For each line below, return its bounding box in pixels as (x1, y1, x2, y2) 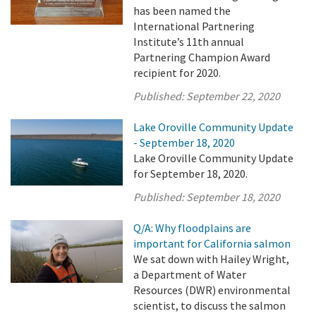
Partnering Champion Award (133, 50, 271, 64)
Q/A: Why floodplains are (133, 221, 252, 235)
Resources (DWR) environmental (133, 283, 291, 297)
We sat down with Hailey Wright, (133, 252, 290, 266)
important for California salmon (133, 236, 291, 250)
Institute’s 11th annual (133, 35, 245, 49)
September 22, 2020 (186, 89, 281, 103)
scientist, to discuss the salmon (133, 298, 286, 312)
